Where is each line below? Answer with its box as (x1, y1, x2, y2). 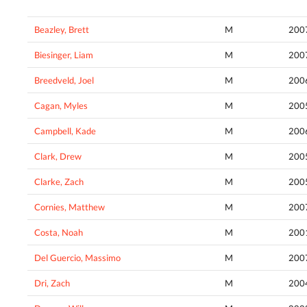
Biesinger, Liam (34, 49, 93, 60)
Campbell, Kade (34, 125, 96, 136)
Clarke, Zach (34, 175, 84, 187)
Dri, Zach (34, 277, 70, 288)
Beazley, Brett (34, 23, 89, 35)
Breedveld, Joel (34, 74, 94, 86)
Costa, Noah (34, 226, 83, 238)
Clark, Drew (34, 150, 82, 162)
